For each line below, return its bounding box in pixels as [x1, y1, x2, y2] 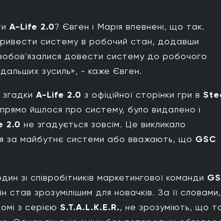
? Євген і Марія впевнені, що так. [55, 21, 205, 32]
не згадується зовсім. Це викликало [21, 119, 186, 130]
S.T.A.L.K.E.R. [60, 202, 120, 213]
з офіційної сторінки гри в [81, 89, 203, 100]
